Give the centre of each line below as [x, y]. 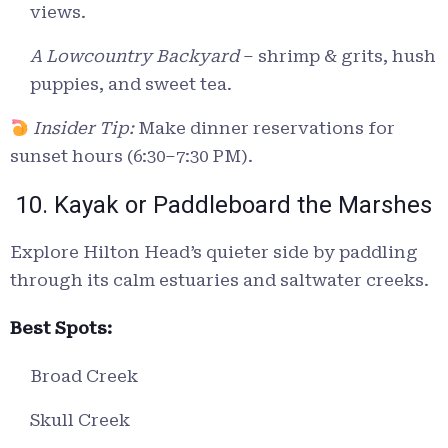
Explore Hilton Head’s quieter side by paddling [214, 252]
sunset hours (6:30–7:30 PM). [131, 156]
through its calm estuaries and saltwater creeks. [219, 280]
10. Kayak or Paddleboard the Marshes [221, 205]
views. [58, 12]
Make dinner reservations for [265, 128]
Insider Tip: [84, 128]
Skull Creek [80, 420]
